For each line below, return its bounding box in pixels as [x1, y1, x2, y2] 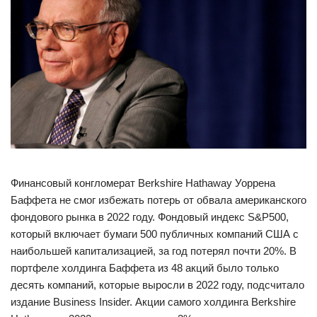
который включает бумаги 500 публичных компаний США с [11, 228, 299, 241]
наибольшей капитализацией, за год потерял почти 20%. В [11, 245, 296, 258]
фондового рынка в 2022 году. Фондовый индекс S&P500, [11, 211, 289, 224]
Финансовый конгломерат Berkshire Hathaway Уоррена [11, 177, 275, 190]
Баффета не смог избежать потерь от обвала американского [11, 194, 306, 207]
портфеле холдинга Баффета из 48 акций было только [11, 262, 279, 275]
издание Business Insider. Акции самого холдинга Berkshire [11, 296, 296, 309]
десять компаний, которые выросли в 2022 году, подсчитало [11, 279, 304, 292]
